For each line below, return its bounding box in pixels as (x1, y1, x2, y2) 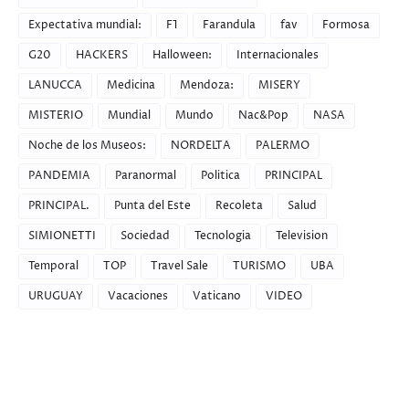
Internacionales (236, 47, 319, 63)
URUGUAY (28, 288, 83, 304)
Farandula (203, 17, 256, 33)
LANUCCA (28, 78, 82, 93)
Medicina (107, 78, 155, 93)
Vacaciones (108, 288, 168, 304)
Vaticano (193, 288, 241, 304)
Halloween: (152, 47, 212, 63)
